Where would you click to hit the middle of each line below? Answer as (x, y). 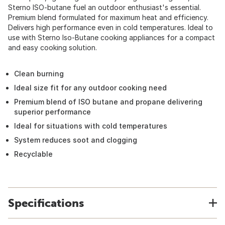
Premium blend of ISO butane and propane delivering (108, 102)
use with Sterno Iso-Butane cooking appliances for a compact (111, 37)
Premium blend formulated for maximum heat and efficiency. (108, 17)
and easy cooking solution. (52, 47)
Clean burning (39, 74)
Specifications (46, 203)
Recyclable (33, 154)
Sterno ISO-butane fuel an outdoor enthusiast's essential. (104, 7)
